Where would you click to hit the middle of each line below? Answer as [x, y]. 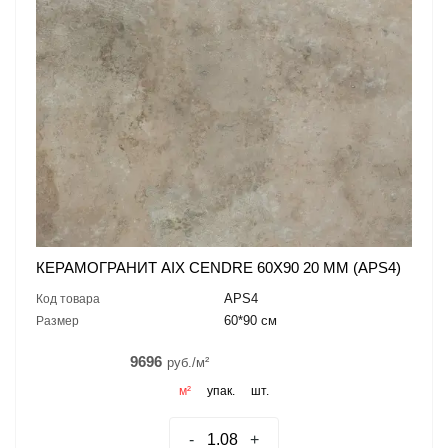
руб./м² [188, 362]
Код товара [68, 298]
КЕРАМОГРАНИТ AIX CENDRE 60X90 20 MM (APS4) [218, 267]
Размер [57, 320]
